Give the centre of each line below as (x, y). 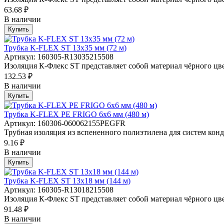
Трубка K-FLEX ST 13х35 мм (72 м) (65, 47)
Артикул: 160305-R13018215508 (59, 189)
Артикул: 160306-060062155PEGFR (65, 123)
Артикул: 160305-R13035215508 (59, 56)
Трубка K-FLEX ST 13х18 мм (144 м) (67, 180)
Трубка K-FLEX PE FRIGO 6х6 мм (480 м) (76, 114)
